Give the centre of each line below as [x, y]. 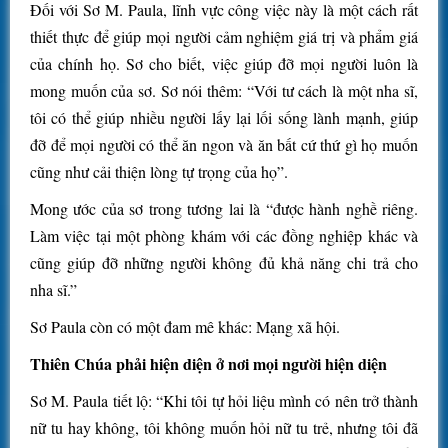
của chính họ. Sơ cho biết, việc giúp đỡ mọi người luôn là [224, 64]
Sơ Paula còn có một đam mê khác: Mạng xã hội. [185, 327]
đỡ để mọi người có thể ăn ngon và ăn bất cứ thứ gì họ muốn [224, 145]
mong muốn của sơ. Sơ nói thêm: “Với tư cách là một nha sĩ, [224, 91]
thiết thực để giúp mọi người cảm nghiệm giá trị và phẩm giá [224, 37]
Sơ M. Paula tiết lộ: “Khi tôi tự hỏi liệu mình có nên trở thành [224, 401]
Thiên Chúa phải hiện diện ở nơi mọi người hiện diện [208, 364]
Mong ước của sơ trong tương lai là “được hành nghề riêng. [224, 209]
